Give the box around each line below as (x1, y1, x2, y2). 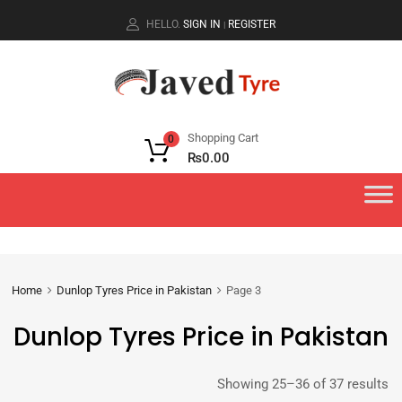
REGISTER (228, 17, 275, 31)
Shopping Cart (187, 130, 258, 144)
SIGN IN (183, 17, 221, 31)
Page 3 (225, 283, 261, 297)
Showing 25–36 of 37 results (217, 376, 389, 393)
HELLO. (146, 17, 180, 31)
